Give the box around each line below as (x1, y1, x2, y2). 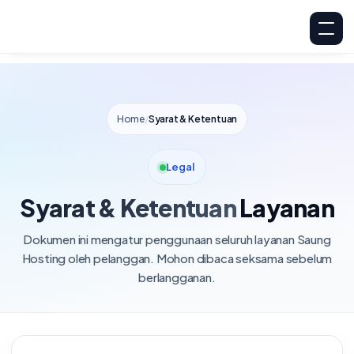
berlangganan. (138, 269, 216, 284)
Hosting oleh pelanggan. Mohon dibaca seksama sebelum (21, 250, 333, 265)
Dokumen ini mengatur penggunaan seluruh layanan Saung (23, 232, 331, 247)
